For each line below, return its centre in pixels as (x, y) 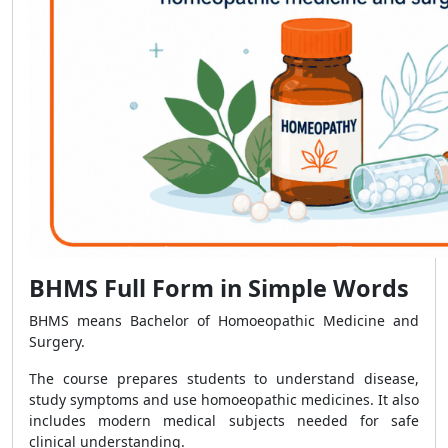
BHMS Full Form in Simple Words (219, 288)
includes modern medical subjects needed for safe (224, 420)
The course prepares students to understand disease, (224, 378)
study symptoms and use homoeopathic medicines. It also (224, 399)
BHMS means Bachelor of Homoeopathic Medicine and (224, 320)
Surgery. (57, 341)
